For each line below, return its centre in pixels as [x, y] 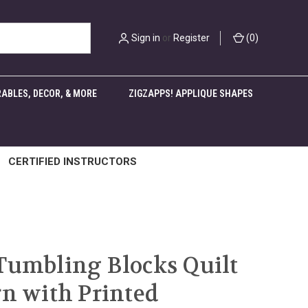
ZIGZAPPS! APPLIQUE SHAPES [191, 93]
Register [191, 37]
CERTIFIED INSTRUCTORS [73, 162]
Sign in [146, 37]
